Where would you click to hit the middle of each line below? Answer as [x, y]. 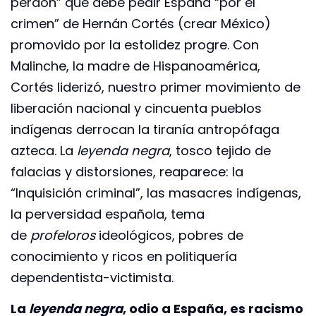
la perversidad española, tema [108, 214]
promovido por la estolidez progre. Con [135, 44]
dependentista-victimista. [92, 277]
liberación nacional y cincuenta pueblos [136, 108]
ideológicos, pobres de [169, 235]
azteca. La [42, 150]
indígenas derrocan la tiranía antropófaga [145, 129]
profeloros [63, 235]
